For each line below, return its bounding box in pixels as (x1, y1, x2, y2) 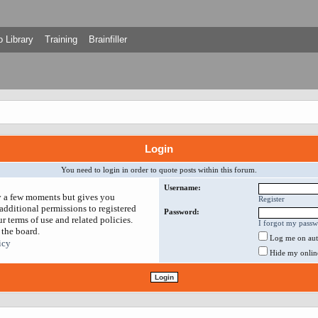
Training (44, 34, 77, 45)
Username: (164, 183, 201, 192)
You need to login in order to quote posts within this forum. (61, 165, 257, 174)
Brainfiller (88, 34, 127, 45)
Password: (164, 207, 199, 216)
